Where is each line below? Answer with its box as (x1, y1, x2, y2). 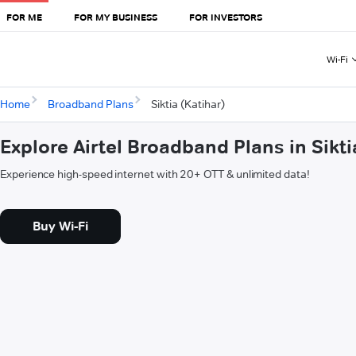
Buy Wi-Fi (33, 219, 88, 234)
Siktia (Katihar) (150, 97, 225, 112)
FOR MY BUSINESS (74, 10, 157, 23)
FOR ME (6, 10, 42, 23)
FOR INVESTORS (189, 10, 262, 23)
